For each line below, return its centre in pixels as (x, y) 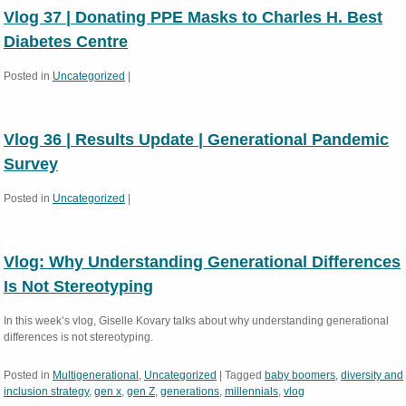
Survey (31, 164)
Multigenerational (96, 375)
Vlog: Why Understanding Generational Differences (202, 262)
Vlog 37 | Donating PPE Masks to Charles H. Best (193, 17)
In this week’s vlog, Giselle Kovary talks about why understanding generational (196, 321)
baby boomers (300, 375)
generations (190, 391)
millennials (251, 391)
